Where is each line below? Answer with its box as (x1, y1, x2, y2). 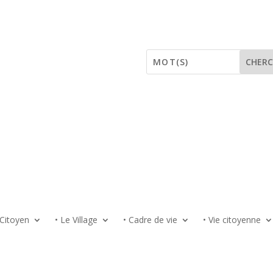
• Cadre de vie (123, 213, 177, 225)
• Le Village (55, 213, 97, 225)
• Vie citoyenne (203, 213, 261, 225)
